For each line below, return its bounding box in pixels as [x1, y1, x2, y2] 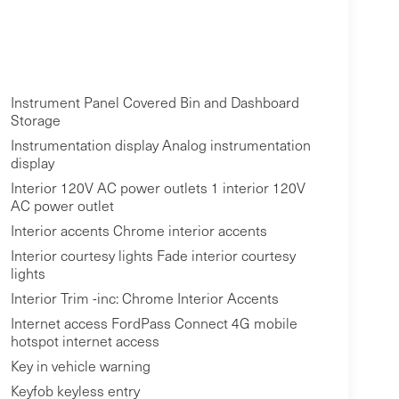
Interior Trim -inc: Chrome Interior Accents [10, 289, 279, 308]
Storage [10, 110, 61, 130]
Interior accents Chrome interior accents [10, 221, 267, 240]
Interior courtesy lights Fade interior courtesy [10, 246, 296, 265]
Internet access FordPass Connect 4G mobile [10, 313, 297, 333]
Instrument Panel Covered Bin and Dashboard [10, 93, 299, 112]
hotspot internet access [10, 331, 159, 351]
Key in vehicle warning [10, 356, 151, 376]
